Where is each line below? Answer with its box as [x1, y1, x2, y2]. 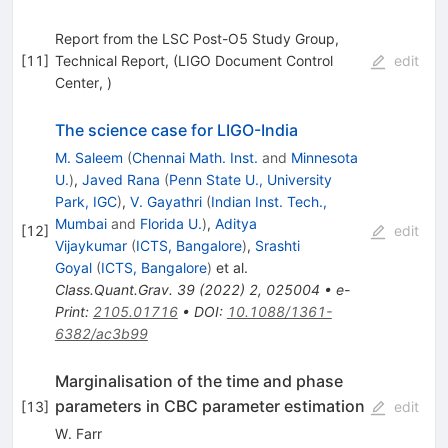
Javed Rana [81, 170, 160, 188]
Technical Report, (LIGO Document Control [54, 51, 333, 69]
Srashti [254, 236, 300, 254]
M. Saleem [54, 148, 123, 166]
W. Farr [54, 424, 102, 442]
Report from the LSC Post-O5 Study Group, [54, 29, 339, 47]
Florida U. [139, 214, 202, 232]
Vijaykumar [54, 236, 127, 254]
